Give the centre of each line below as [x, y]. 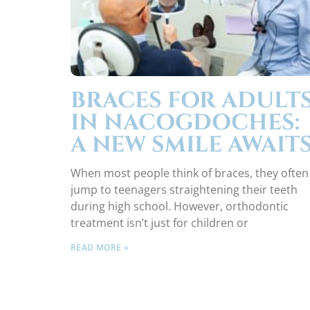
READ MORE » [100, 248]
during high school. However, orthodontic [180, 207]
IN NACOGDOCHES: [185, 123]
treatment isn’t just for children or [159, 223]
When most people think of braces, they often [190, 173]
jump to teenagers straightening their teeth [184, 190]
